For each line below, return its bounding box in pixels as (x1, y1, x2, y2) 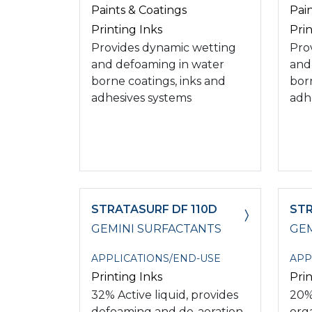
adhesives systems (91, 91, 192, 104)
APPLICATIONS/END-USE (91, 251, 221, 265)
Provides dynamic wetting (91, 40, 236, 54)
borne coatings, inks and (91, 74, 226, 88)
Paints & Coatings (91, 3, 187, 17)
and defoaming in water (91, 57, 224, 71)
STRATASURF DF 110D (91, 202, 217, 216)
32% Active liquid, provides (91, 288, 238, 302)
